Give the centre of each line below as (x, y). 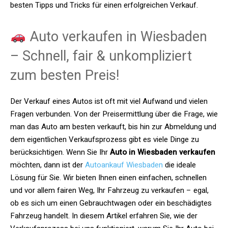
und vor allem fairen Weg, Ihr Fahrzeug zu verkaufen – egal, (109, 190)
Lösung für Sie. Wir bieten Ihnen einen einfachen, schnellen (108, 178)
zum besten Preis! (65, 75)
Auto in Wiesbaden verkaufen (163, 152)
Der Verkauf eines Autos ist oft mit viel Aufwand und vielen (109, 101)
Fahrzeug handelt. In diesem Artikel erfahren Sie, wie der (104, 216)
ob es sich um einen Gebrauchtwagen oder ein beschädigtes (111, 203)
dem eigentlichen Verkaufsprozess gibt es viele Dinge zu (105, 139)
